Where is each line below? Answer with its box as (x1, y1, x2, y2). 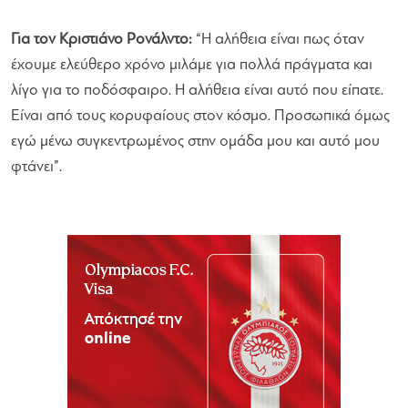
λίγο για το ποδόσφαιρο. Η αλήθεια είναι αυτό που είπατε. (11, 82, 383, 98)
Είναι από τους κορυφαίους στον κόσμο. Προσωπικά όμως (11, 107, 390, 124)
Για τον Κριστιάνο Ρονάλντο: (11, 31, 192, 47)
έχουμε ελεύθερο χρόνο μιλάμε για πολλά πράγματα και (11, 56, 372, 73)
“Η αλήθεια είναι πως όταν (192, 31, 364, 47)
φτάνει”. (11, 158, 62, 175)
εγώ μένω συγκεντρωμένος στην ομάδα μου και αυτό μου (11, 133, 380, 149)
